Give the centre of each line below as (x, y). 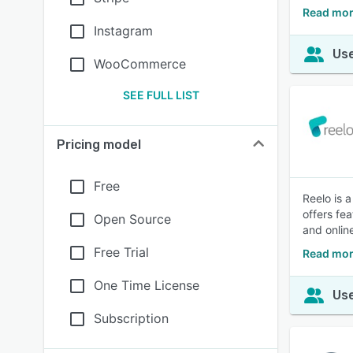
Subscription (131, 318)
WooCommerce (140, 64)
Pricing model (99, 145)
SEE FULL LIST (161, 95)
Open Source (132, 219)
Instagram (123, 31)
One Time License (147, 285)
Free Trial (121, 252)
